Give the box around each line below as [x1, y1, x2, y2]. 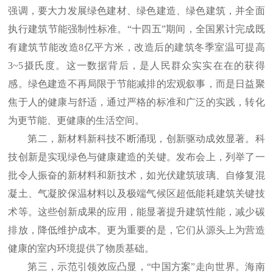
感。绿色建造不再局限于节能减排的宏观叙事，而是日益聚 [8, 79, 265, 90]
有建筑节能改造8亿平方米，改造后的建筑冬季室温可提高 [8, 42, 265, 53]
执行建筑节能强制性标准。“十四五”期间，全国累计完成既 [8, 24, 265, 35]
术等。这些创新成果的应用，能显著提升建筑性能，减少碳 [8, 207, 265, 218]
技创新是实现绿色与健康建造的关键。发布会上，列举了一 [8, 152, 265, 163]
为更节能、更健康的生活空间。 [8, 115, 145, 126]
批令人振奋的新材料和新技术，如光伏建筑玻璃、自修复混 [8, 170, 265, 181]
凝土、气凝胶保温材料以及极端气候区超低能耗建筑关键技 [8, 188, 265, 199]
